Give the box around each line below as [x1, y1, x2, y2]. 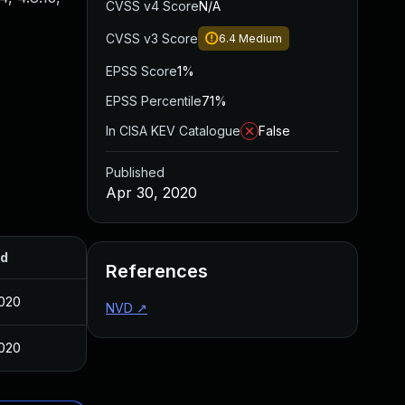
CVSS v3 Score [106, 31, 198, 46]
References [106, 260, 208, 282]
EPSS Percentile [106, 93, 202, 108]
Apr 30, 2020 [106, 184, 197, 202]
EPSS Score [106, 63, 177, 79]
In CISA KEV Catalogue [106, 123, 240, 138]
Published [106, 165, 165, 180]
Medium [239, 32, 282, 45]
